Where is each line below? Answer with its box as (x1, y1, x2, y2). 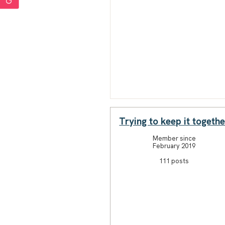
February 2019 (153, 141, 196, 150)
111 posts (159, 156, 189, 165)
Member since (152, 134, 196, 143)
